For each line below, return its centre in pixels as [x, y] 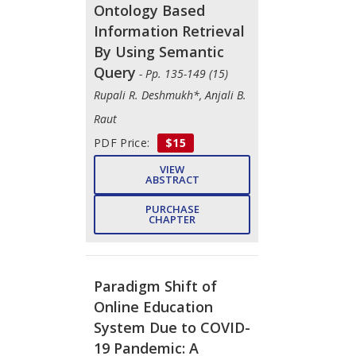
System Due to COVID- [172, 327]
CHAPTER [172, 219]
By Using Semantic [159, 51]
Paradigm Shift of [155, 286]
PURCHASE [172, 209]
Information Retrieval [169, 31]
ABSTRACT [172, 179]
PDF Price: [124, 142]
